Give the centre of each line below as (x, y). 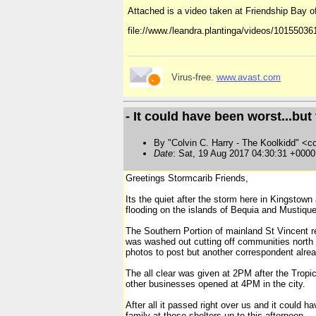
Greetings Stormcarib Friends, (187, 178)
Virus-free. (194, 78)
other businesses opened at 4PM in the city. (215, 284)
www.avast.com (249, 78)
